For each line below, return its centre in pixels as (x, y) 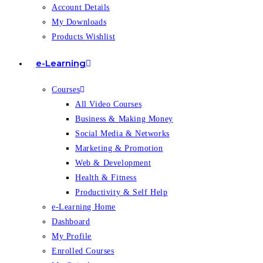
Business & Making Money (124, 119)
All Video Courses (109, 104)
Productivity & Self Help (122, 192)
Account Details (81, 7)
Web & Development (113, 163)
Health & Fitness (106, 178)
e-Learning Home (84, 207)
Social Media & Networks (122, 134)
